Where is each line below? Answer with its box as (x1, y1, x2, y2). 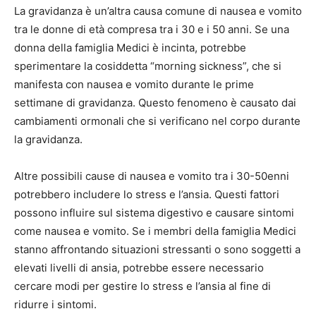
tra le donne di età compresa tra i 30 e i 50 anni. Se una (14, 23, 289, 37)
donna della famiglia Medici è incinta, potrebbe (14, 41, 246, 55)
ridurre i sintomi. (14, 298, 97, 312)
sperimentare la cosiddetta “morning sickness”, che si (14, 59, 281, 73)
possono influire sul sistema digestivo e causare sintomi (14, 206, 294, 220)
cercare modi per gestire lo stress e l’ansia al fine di (14, 279, 271, 293)
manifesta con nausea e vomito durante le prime (14, 78, 254, 92)
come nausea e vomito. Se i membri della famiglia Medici (14, 224, 296, 238)
